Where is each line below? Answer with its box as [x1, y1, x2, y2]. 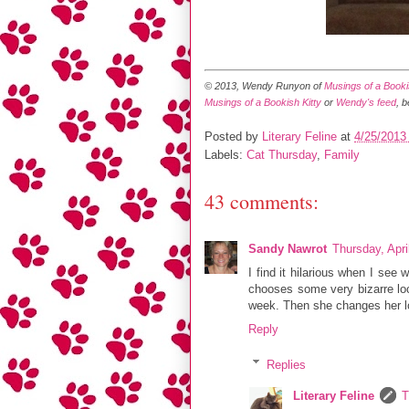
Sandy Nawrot [248, 242, 327, 257]
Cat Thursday [246, 148, 317, 163]
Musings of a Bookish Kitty [204, 96, 321, 108]
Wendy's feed [336, 96, 396, 108]
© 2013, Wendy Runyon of [204, 79, 324, 91]
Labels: [204, 148, 246, 163]
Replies [266, 357, 306, 372]
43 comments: [204, 188, 319, 215]
